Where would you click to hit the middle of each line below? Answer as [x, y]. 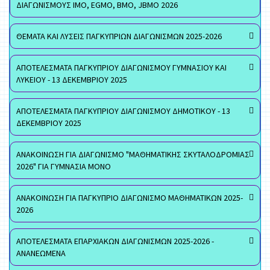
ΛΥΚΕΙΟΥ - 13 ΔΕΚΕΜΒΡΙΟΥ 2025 [72, 80]
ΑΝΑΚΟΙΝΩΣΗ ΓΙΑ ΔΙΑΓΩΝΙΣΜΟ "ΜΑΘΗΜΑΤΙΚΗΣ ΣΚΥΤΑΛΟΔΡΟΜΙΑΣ [133, 154]
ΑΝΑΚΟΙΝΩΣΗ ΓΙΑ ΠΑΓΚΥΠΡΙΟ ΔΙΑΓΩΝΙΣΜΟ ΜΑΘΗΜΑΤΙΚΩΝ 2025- [130, 198]
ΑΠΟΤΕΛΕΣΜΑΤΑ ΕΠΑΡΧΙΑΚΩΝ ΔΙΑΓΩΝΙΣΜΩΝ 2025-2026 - [115, 241]
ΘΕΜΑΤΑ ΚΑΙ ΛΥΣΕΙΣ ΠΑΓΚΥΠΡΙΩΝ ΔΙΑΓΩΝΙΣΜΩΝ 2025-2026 [119, 36]
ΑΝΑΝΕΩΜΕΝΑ [41, 253]
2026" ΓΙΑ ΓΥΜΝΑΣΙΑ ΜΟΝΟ [64, 166]
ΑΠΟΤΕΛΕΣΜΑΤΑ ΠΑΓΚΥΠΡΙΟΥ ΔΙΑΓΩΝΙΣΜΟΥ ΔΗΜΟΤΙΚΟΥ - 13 [123, 111]
